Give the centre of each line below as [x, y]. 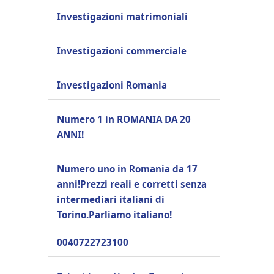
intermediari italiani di [111, 199]
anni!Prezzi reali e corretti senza [132, 184]
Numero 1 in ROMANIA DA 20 [124, 119]
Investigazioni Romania [112, 85]
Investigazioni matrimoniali [122, 16]
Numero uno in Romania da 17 [127, 168]
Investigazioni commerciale [122, 50]
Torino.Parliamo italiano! [114, 214]
